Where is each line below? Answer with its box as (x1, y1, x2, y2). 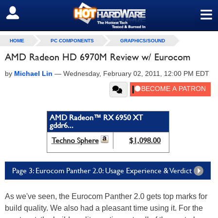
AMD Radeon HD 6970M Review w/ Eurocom (5, 51, 190, 63)
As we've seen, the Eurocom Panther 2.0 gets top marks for (5, 192, 207, 200)
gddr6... (49, 121, 73, 130)
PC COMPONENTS (51, 38, 94, 43)
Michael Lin (14, 70, 53, 77)
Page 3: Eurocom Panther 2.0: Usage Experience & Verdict (12, 166, 192, 175)
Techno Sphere (51, 136, 99, 145)
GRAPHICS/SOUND (120, 38, 165, 43)
